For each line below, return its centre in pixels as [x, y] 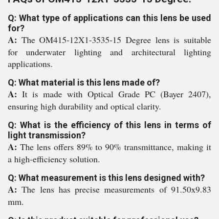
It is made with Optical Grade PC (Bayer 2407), [117, 94]
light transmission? [47, 135]
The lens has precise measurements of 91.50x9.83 [117, 189]
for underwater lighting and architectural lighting [109, 52]
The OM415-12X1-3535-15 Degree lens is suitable [116, 40]
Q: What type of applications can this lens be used [109, 18]
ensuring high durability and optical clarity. [85, 106]
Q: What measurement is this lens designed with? [106, 178]
